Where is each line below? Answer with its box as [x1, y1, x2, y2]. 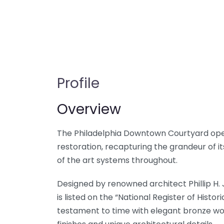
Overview [57, 99, 121, 119]
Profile [57, 73, 99, 93]
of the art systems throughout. [57, 154, 177, 166]
